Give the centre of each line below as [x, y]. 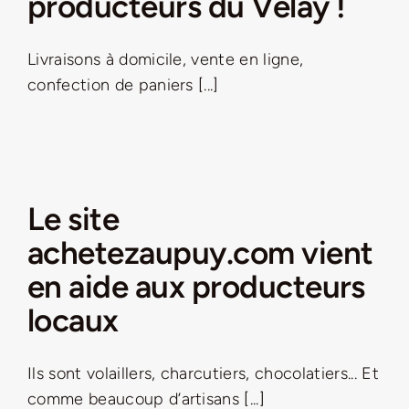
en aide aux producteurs [196, 287]
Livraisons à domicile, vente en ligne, [166, 60]
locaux [73, 321]
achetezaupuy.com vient [200, 253]
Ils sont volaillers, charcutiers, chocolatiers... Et [203, 374]
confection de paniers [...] [123, 85]
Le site [73, 220]
